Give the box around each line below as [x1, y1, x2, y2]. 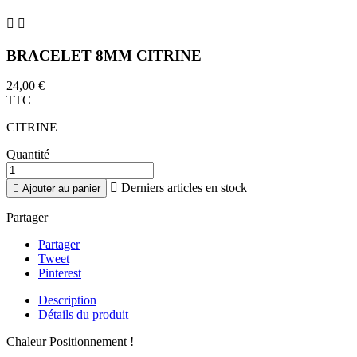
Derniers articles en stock [118, 181, 247, 195]
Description [38, 293, 96, 308]
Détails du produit [38, 308, 128, 322]
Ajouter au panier [22, 182, 100, 195]
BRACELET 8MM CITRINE [6, 46, 202, 64]
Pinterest [38, 266, 81, 280]
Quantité [6, 147, 49, 162]
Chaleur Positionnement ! [6, 335, 134, 349]
